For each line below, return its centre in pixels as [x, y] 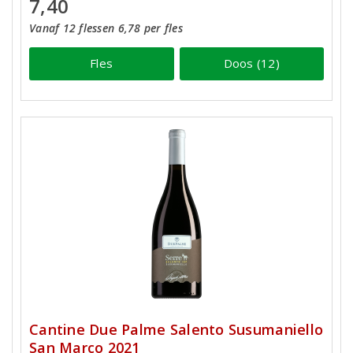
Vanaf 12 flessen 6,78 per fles [106, 28]
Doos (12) [251, 63]
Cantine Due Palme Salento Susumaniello [176, 330]
